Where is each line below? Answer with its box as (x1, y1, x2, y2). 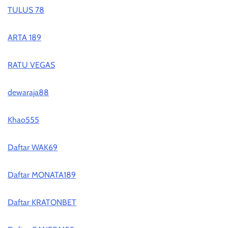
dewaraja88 (8, 88, 49, 98)
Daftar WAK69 (8, 142, 58, 153)
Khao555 (8, 115, 39, 125)
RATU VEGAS (8, 60, 55, 70)
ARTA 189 (8, 33, 41, 43)
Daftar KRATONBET (8, 197, 76, 208)
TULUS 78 (8, 5, 44, 15)
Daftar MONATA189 (8, 170, 76, 180)
